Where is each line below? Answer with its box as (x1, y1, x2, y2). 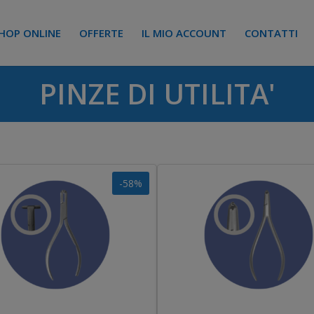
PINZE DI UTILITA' (39, 74, 275, 113)
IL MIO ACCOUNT (141, 26, 226, 40)
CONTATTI (244, 26, 298, 40)
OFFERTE (78, 26, 123, 40)
